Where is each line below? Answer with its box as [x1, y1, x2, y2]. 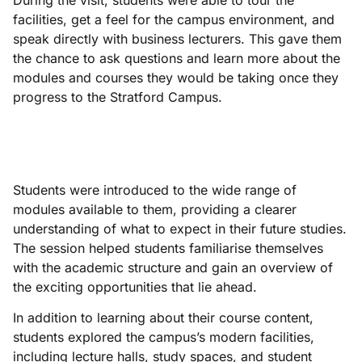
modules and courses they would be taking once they [13, 69, 339, 86]
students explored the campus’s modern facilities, [13, 329, 314, 346]
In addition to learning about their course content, [13, 309, 314, 326]
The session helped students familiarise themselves [13, 239, 323, 256]
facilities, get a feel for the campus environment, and [13, 11, 335, 28]
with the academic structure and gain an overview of [13, 259, 333, 276]
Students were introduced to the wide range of [13, 181, 297, 198]
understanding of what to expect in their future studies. [13, 220, 347, 237]
